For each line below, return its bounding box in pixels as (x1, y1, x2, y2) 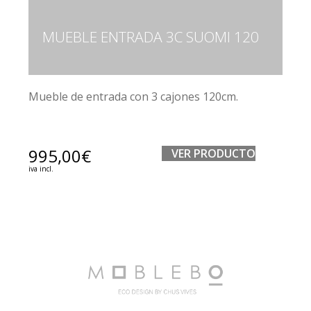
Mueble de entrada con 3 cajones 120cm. (28, 88, 244, 104)
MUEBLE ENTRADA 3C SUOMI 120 (42, 26, 260, 47)
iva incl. (28, 163, 54, 174)
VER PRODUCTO (171, 145, 256, 161)
